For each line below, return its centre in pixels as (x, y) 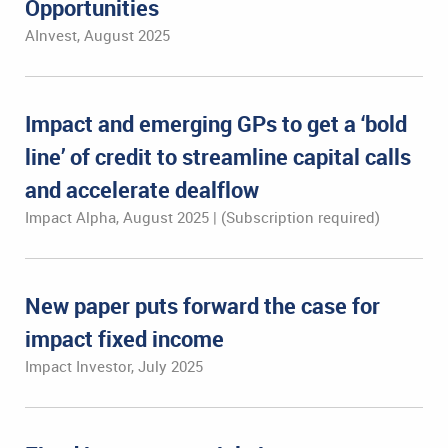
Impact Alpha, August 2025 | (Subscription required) (202, 217)
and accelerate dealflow (142, 189)
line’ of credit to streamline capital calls (218, 156)
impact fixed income (124, 338)
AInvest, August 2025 (97, 35)
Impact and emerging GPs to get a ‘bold (216, 123)
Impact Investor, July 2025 (114, 366)
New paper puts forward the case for (202, 305)
